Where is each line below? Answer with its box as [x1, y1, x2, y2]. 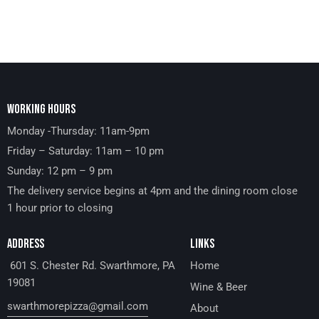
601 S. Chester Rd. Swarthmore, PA [7, 258, 175, 272]
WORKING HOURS [7, 101, 75, 117]
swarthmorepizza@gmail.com [7, 299, 148, 313]
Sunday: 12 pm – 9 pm [7, 164, 113, 177]
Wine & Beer [189, 280, 247, 293]
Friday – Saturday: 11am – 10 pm [7, 144, 164, 157]
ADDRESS [7, 236, 44, 251]
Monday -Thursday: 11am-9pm [7, 124, 150, 137]
